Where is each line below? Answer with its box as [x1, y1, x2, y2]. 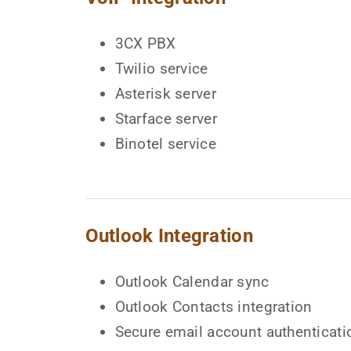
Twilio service [114, 60, 208, 78]
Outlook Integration [85, 224, 253, 248]
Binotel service [114, 135, 216, 154]
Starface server [114, 110, 217, 128]
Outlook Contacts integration [114, 298, 313, 317]
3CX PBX [114, 34, 176, 53]
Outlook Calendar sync [114, 273, 270, 291]
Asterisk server [114, 85, 216, 103]
